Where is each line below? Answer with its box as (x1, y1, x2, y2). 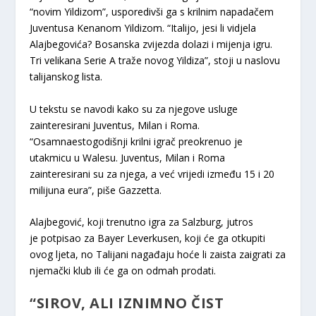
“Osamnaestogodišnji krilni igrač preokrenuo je (30, 134, 243, 148)
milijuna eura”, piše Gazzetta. (30, 183, 162, 197)
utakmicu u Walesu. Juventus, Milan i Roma (30, 150, 226, 164)
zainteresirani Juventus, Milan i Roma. (30, 118, 200, 132)
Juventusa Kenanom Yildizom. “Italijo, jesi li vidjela (30, 21, 257, 35)
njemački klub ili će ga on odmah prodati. (30, 264, 217, 278)
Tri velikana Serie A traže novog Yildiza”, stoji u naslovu (30, 54, 281, 68)
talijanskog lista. (30, 70, 103, 84)
